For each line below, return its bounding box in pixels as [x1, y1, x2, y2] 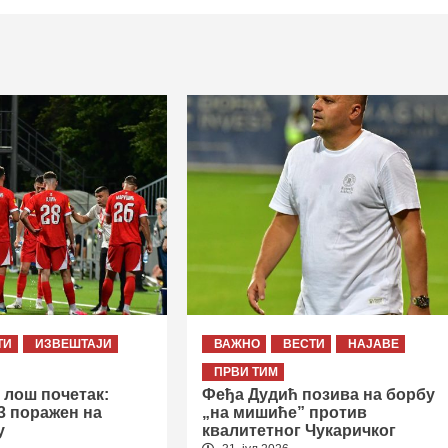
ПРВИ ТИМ [213, 364, 278, 379]
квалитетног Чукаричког [201, 421, 396, 439]
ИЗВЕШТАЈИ [35, 336, 113, 351]
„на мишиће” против [201, 403, 367, 421]
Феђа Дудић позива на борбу [201, 385, 435, 403]
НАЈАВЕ [347, 336, 399, 351]
